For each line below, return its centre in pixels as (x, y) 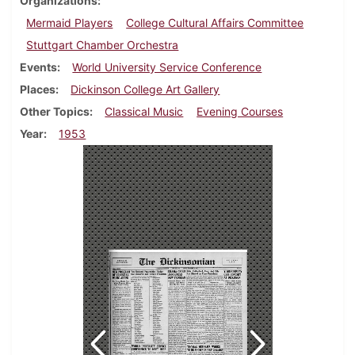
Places (38, 90)
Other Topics (55, 112)
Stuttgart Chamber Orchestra (103, 45)
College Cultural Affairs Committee (215, 23)
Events (38, 67)
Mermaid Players (70, 23)
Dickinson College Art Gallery (145, 90)
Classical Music (144, 112)
